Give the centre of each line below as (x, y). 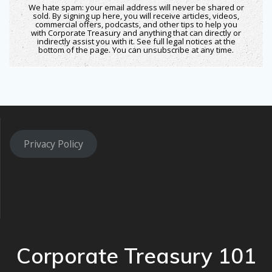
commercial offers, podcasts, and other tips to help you (136, 24)
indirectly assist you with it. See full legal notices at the (136, 41)
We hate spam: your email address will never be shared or (136, 7)
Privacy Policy (53, 144)
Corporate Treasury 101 (136, 256)
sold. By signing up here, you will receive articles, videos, (136, 15)
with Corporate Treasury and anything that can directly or (136, 32)
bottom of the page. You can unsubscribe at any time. (136, 49)
